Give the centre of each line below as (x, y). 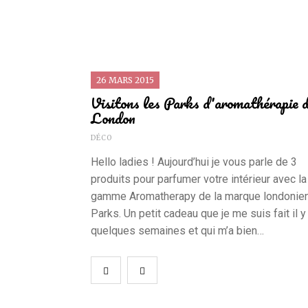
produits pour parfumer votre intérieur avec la (199, 179)
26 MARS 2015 (125, 80)
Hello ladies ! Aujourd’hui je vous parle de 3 (194, 162)
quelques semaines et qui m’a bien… (177, 231)
